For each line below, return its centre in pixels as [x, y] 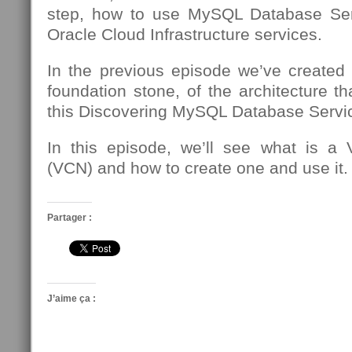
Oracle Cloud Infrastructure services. [185, 34]
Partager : [70, 218]
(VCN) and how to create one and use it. [198, 168]
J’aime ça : [71, 299]
